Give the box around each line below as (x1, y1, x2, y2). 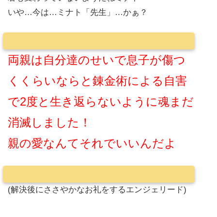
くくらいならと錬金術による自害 (8, 74, 187, 87)
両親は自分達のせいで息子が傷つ (8, 53, 186, 66)
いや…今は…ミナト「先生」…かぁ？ (8, 8, 148, 17)
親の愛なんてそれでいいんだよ (8, 136, 176, 150)
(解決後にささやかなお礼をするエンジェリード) (8, 185, 186, 195)
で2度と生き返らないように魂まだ (8, 94, 194, 108)
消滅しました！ (8, 115, 91, 129)
